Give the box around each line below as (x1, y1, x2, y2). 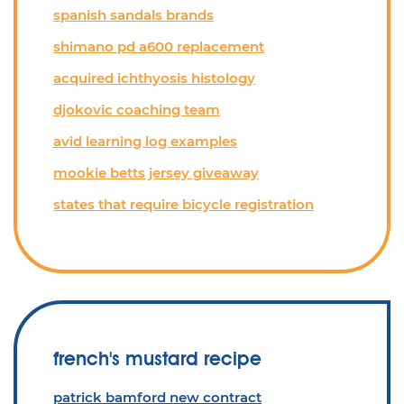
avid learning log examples (53, 133, 237, 150)
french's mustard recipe (53, 347, 262, 370)
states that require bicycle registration (53, 196, 314, 213)
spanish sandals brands (53, 6, 214, 23)
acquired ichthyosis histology (53, 69, 255, 87)
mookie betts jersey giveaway (53, 164, 259, 181)
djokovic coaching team (53, 101, 220, 118)
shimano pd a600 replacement (53, 38, 264, 55)
